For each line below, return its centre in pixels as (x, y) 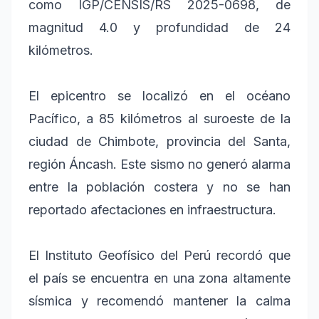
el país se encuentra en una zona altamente (159, 278)
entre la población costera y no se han (159, 187)
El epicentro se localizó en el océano (159, 95)
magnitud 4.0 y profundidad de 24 (159, 27)
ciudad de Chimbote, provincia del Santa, (159, 141)
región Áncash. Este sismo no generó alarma (159, 164)
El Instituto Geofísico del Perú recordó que (159, 255)
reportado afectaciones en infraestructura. (152, 209)
